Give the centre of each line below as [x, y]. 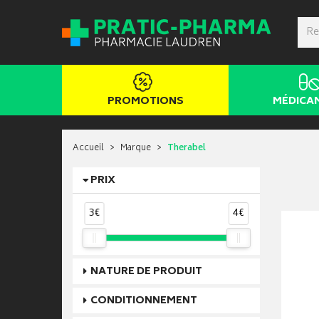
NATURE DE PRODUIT [146, 271]
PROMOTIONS [145, 101]
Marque [136, 148]
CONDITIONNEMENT [144, 300]
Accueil [88, 148]
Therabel [187, 148]
